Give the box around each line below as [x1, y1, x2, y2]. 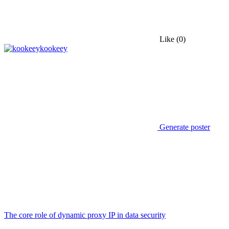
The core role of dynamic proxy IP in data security [4, 210, 166, 219]
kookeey [40, 43, 67, 53]
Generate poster [157, 122, 210, 131]
